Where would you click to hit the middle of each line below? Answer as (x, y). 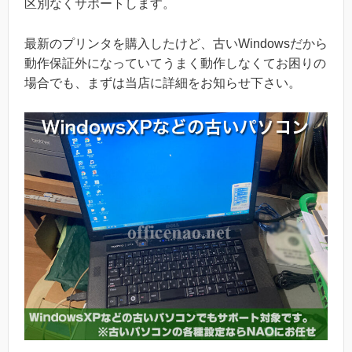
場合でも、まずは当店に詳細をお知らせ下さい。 (163, 82)
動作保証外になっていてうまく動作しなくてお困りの (175, 63)
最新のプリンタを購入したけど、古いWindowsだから (176, 43)
